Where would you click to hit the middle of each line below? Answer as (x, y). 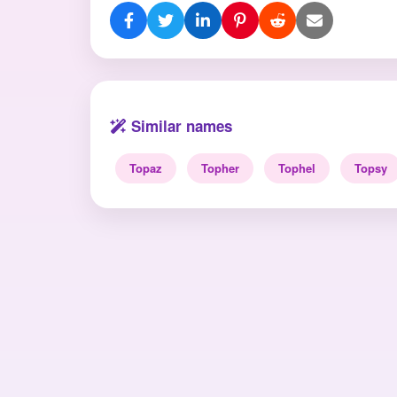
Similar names (179, 126)
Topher (220, 168)
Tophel (297, 168)
